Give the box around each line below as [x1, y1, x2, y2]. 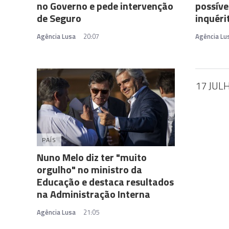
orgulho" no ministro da [37, 161, 142, 177]
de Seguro [37, 10, 81, 26]
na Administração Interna [37, 186, 150, 202]
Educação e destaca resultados [37, 173, 174, 190]
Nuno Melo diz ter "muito [37, 149, 147, 165]
